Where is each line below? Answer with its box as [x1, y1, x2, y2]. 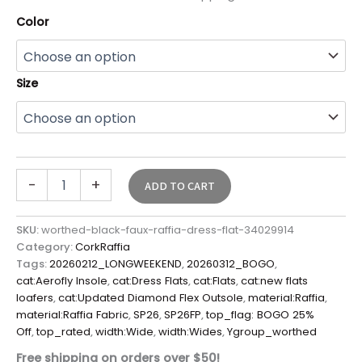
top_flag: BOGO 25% [206, 307, 314, 323]
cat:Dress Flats [112, 273, 188, 289]
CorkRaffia [75, 239, 130, 255]
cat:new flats [241, 273, 308, 289]
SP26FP [164, 307, 201, 323]
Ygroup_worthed [227, 324, 317, 340]
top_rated [36, 324, 90, 340]
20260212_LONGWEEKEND [49, 256, 182, 272]
